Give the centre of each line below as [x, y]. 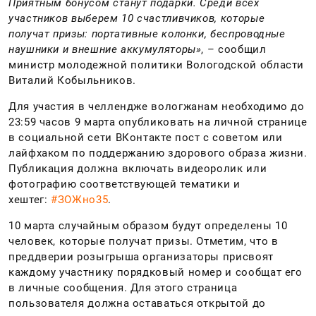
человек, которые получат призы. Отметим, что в [144, 241]
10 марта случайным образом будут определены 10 [148, 225]
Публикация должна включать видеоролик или [138, 168]
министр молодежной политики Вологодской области [157, 65]
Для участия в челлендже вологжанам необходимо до [157, 106]
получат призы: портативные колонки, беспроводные [147, 34]
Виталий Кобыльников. [72, 80]
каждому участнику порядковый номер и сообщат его [156, 272]
